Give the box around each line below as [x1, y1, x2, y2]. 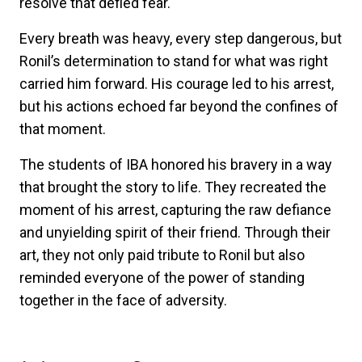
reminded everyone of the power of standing [19, 268, 305, 286]
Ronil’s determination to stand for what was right [19, 52, 328, 69]
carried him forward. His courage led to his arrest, [19, 74, 334, 92]
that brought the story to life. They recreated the [19, 178, 326, 196]
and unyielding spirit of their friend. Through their [19, 223, 330, 241]
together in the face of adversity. [19, 291, 227, 309]
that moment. [19, 120, 106, 137]
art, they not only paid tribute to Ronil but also [19, 246, 305, 263]
